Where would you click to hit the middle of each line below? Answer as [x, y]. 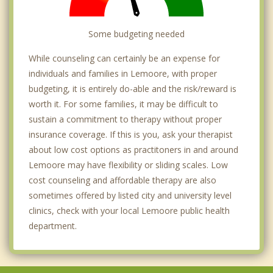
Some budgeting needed [136, 34]
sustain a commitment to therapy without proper [125, 119]
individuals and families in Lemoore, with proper [123, 73]
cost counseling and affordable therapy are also [122, 180]
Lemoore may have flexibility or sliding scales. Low [128, 165]
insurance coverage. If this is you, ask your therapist [131, 134]
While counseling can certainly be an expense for [124, 58]
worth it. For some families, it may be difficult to [123, 104]
